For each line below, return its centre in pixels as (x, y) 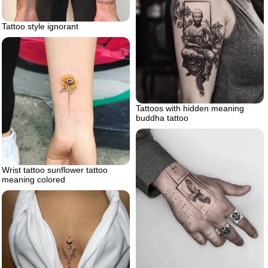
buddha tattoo (162, 118)
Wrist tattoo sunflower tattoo (55, 170)
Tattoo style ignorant (40, 26)
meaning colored (33, 179)
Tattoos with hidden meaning (190, 109)
